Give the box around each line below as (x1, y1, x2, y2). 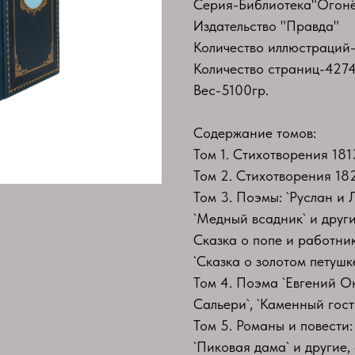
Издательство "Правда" (193, 17, 339, 34)
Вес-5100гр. (193, 81, 269, 98)
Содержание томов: (193, 124, 316, 141)
